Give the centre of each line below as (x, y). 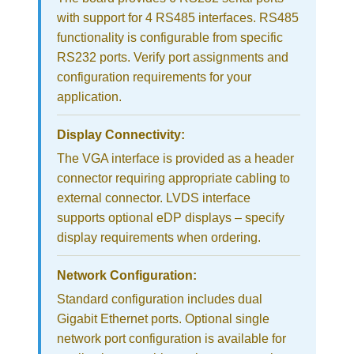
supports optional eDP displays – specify (171, 218)
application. (89, 97)
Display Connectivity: (121, 135)
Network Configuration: (127, 276)
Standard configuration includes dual (160, 299)
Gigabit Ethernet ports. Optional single (163, 319)
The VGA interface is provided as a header (175, 159)
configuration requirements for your (154, 77)
